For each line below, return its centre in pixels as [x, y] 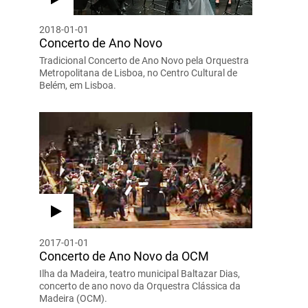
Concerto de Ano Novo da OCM [124, 256]
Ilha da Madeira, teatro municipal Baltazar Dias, [139, 273]
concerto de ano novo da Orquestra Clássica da [140, 286]
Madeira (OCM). [73, 298]
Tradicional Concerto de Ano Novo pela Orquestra [144, 60]
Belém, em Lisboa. [77, 85]
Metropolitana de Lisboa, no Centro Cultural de [138, 73]
